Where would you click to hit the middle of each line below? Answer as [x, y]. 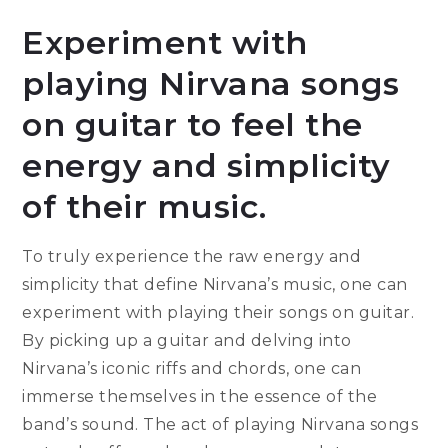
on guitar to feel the [192, 125]
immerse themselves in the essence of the [200, 397]
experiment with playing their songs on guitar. [218, 313]
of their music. [144, 207]
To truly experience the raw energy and [192, 257]
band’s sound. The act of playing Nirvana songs [220, 425]
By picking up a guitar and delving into [187, 341]
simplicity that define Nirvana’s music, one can [215, 285]
